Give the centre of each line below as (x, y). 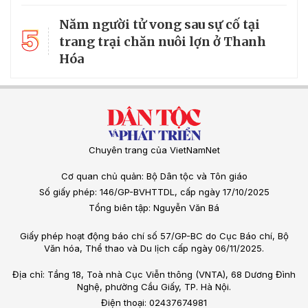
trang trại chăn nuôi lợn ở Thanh (163, 41)
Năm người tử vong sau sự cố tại (159, 24)
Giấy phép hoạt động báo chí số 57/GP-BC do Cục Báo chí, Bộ (154, 235)
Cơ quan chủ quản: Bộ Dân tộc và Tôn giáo (154, 176)
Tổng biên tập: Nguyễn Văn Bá (154, 207)
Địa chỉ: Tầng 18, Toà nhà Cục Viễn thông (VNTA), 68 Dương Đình (154, 274)
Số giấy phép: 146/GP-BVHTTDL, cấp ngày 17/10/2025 (154, 191)
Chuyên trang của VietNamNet (154, 150)
